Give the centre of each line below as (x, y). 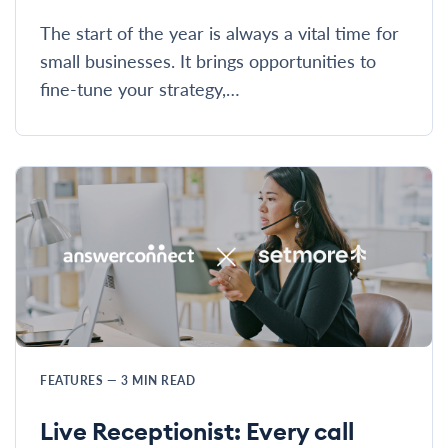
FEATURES (73, 381)
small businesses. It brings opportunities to (208, 61)
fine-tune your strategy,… (140, 89)
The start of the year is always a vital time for (219, 33)
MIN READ (163, 381)
